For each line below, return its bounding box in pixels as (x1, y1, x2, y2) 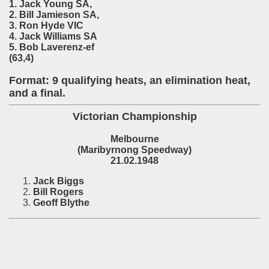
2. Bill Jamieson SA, (9, 10, 99, 20)
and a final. (9, 87, 65, 99)
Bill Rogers (33, 187, 83, 197)
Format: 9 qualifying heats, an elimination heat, (9, 74, 250, 86)
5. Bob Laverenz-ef (9, 42, 94, 52)
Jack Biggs (33, 176, 84, 186)
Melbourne (110, 134, 159, 144)
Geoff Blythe (33, 198, 89, 208)
